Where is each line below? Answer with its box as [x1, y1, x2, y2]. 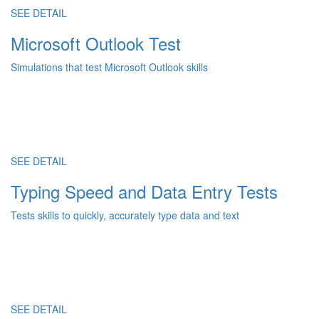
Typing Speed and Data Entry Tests [11, 179, 278, 204]
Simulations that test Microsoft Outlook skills [11, 60, 208, 74]
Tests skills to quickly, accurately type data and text [11, 208, 239, 222]
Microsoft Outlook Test [11, 31, 181, 56]
